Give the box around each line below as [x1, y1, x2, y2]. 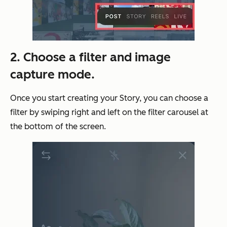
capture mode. [10, 67, 95, 82]
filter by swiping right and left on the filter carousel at [10, 107, 208, 118]
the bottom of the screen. [10, 122, 106, 132]
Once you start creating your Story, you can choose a [10, 93, 208, 103]
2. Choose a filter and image [10, 50, 171, 65]
